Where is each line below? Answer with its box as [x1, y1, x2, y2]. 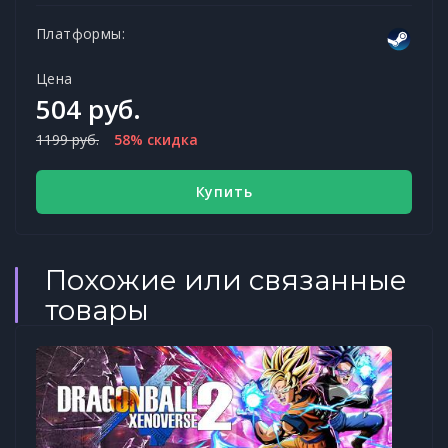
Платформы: [36, 23, 125, 43]
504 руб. [36, 90, 141, 127]
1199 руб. [36, 129, 99, 149]
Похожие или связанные [45, 262, 407, 297]
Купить [195, 182, 253, 202]
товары [45, 292, 149, 327]
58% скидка [114, 129, 198, 149]
